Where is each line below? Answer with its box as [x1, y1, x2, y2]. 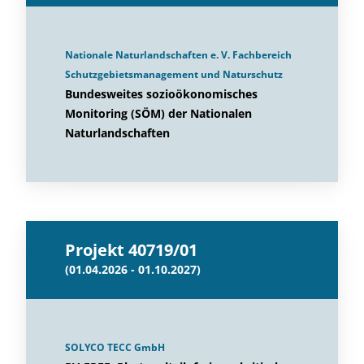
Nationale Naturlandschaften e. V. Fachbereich [65, 48, 292, 62]
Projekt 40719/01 [65, 239, 197, 261]
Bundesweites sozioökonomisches [65, 86, 258, 102]
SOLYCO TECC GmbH [65, 340, 165, 354]
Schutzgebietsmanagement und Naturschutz [65, 67, 283, 81]
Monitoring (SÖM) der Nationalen [65, 106, 252, 121]
